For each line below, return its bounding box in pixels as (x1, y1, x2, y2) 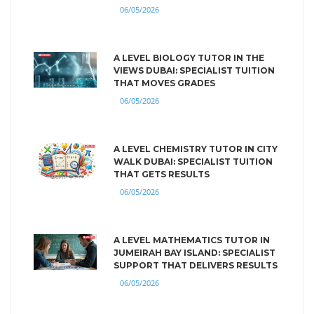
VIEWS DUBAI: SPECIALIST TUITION (114, 64, 275, 76)
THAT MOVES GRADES (114, 77, 215, 88)
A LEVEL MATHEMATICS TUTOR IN (114, 234, 270, 245)
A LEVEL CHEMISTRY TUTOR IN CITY (114, 143, 278, 154)
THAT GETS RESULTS (114, 168, 210, 179)
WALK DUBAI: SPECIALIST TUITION (114, 156, 273, 167)
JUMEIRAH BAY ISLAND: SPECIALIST (114, 247, 275, 258)
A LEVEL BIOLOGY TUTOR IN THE (114, 52, 264, 63)
